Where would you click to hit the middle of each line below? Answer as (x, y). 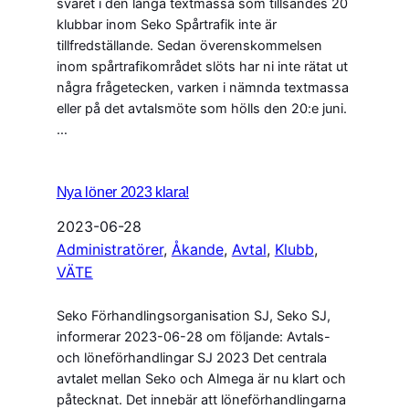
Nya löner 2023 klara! (123, 193)
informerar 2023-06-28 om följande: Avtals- (193, 337)
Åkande (197, 250)
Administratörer (110, 250)
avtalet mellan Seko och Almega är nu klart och (201, 379)
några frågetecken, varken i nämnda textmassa (202, 88)
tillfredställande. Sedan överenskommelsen (189, 46)
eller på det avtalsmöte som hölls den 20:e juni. (201, 109)
